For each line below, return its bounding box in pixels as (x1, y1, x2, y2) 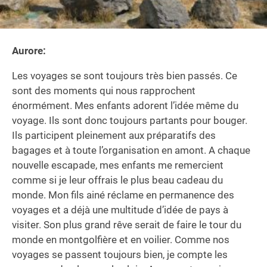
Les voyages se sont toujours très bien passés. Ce (12, 69, 237, 82)
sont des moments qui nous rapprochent (12, 84, 195, 97)
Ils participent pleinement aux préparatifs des (12, 129, 216, 141)
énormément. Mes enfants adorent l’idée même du (12, 99, 238, 111)
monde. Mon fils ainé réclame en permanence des (12, 188, 234, 201)
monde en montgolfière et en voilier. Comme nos (12, 233, 229, 246)
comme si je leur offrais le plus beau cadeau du (12, 173, 223, 186)
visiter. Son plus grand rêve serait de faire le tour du (12, 218, 241, 231)
